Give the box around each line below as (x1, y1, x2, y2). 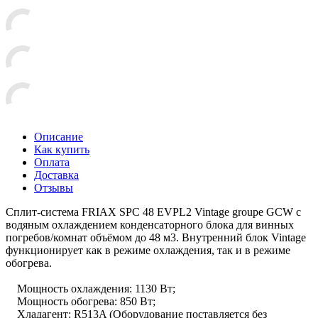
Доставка (34, 168, 79, 181)
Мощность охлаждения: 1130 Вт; (6, 282, 175, 295)
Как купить (34, 143, 89, 155)
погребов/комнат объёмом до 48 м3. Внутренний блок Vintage (6, 231, 306, 243)
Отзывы (34, 181, 73, 194)
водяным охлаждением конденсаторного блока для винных (6, 218, 294, 231)
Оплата (34, 155, 70, 168)
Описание (34, 130, 83, 143)
